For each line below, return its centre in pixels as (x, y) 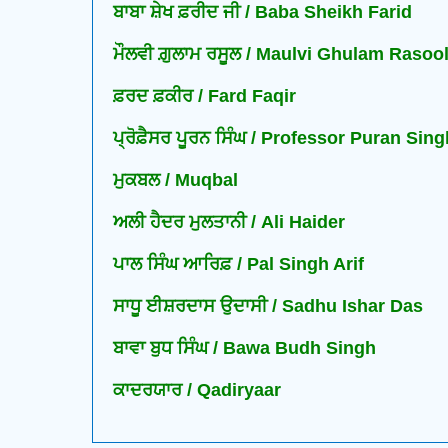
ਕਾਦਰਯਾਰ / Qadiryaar (197, 390)
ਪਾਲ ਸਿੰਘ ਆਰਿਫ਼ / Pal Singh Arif (238, 264)
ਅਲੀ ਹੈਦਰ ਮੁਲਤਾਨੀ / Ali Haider (229, 222)
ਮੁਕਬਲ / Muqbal (175, 180)
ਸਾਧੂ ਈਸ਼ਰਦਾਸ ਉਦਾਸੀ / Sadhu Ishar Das (268, 306)
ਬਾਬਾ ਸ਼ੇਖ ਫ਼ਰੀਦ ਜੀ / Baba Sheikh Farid (262, 12)
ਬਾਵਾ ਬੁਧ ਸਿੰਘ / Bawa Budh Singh (244, 348)
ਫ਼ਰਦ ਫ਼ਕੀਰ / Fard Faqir (204, 96)
